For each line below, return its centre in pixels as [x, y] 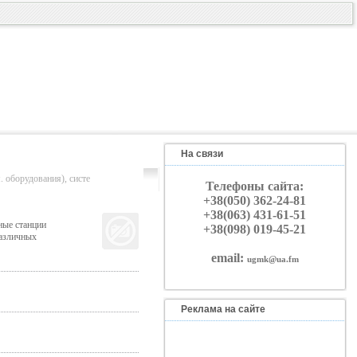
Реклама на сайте [223, 309]
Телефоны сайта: [255, 186]
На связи [202, 154]
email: [229, 258]
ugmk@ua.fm [273, 259]
